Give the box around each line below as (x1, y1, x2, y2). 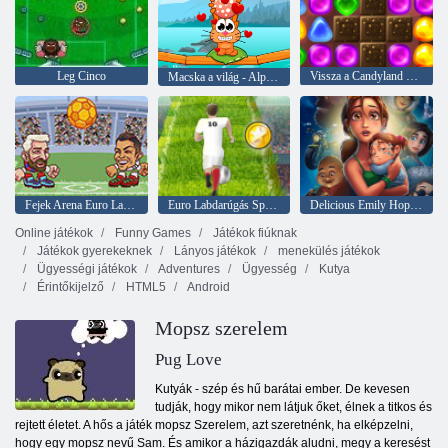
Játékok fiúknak (210, 225, 297, 240)
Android (185, 279, 230, 294)
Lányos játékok (171, 243, 256, 258)
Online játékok (15, 225, 93, 240)
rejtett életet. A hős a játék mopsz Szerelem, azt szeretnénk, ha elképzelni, (15, 417, 413, 432)
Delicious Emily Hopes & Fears (410, 197, 423, 212)
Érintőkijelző (34, 279, 104, 294)
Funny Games (112, 225, 191, 240)
